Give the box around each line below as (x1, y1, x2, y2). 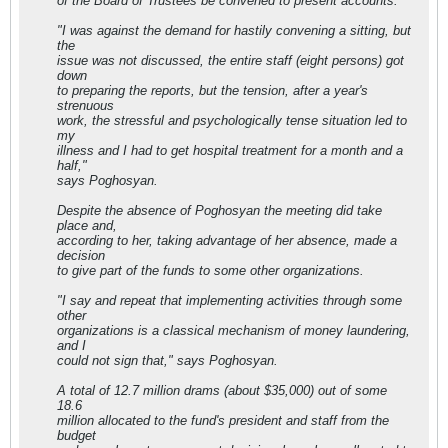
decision (57, 248, 105, 263)
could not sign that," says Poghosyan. (57, 353, 278, 368)
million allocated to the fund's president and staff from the (57, 413, 389, 428)
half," (57, 158, 87, 173)
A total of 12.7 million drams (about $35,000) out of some (57, 383, 387, 398)
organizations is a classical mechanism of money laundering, (57, 323, 410, 338)
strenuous (57, 98, 114, 113)
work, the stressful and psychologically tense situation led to (57, 113, 407, 128)
